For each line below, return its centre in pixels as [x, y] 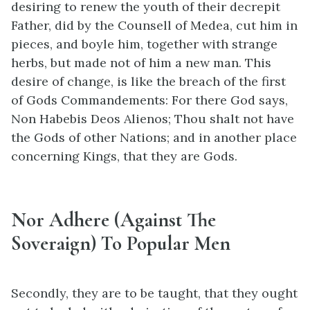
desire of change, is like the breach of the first [148, 81]
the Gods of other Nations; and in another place [154, 137]
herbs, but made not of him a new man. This [141, 62]
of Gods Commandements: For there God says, [149, 100]
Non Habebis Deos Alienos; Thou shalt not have [153, 118]
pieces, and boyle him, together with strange [144, 44]
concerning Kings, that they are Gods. [124, 156]
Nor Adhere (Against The [113, 219]
